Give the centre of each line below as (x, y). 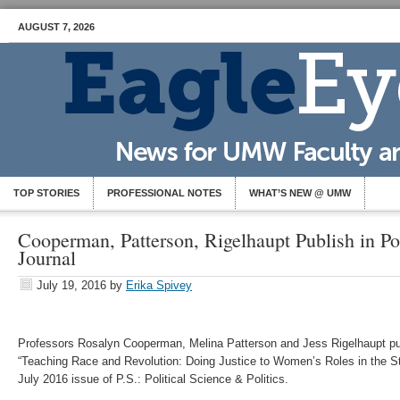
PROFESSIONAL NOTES (164, 193)
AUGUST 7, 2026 (56, 27)
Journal (47, 258)
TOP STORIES (46, 193)
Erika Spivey (159, 285)
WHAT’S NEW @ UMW (300, 193)
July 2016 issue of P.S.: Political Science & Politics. (153, 379)
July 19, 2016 (71, 285)
